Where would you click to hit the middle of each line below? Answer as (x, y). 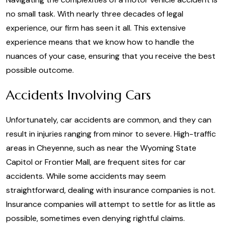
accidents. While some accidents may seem (86, 176)
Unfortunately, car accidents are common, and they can (109, 120)
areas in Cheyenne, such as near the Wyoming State (101, 148)
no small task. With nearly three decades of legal (95, 14)
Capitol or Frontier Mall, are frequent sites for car (96, 162)
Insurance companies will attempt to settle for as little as (111, 204)
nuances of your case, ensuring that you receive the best (111, 56)
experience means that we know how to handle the (100, 42)
